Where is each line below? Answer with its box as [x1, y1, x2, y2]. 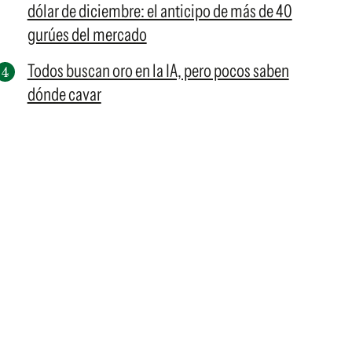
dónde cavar [27, 83, 101, 105]
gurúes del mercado [27, 24, 147, 46]
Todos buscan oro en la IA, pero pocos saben [27, 60, 289, 82]
